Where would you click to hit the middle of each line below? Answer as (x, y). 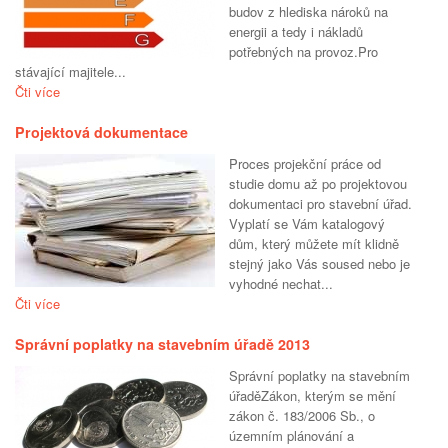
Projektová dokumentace (101, 132)
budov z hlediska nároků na (308, 12)
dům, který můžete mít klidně (314, 244)
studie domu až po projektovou (318, 184)
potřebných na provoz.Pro (303, 52)
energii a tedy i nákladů (296, 32)
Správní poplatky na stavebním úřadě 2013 (162, 344)
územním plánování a (291, 436)
